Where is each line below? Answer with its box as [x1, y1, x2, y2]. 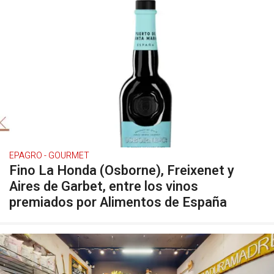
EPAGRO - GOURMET [9, 149, 89, 162]
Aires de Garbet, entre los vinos [9, 177, 198, 196]
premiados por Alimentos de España [9, 193, 227, 212]
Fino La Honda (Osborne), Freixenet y [9, 161, 234, 180]
